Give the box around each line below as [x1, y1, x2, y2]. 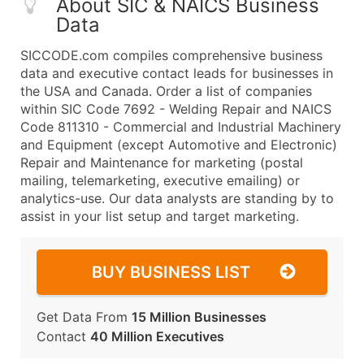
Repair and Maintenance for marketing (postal [20, 154, 303, 171]
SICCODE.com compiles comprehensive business [20, 47, 323, 63]
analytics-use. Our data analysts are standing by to [20, 190, 334, 206]
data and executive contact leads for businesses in [20, 65, 333, 81]
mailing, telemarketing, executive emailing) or [20, 172, 300, 188]
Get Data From [37, 309, 132, 325]
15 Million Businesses [132, 309, 266, 325]
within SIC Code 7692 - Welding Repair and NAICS [20, 101, 331, 117]
